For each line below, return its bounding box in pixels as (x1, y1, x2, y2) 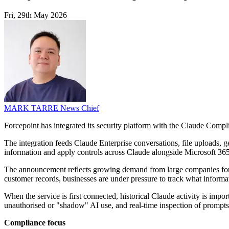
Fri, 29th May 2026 (4, 11, 67, 20)
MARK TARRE (4, 104, 60, 113)
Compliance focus (4, 218, 65, 227)
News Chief (60, 104, 99, 113)
